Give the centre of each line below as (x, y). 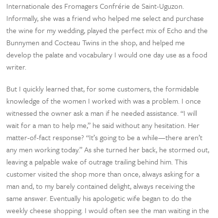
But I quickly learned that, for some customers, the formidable (103, 89)
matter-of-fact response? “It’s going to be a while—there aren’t (105, 137)
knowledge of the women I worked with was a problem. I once (104, 101)
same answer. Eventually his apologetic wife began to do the (99, 198)
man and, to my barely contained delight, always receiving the (101, 186)
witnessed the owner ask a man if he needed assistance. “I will (102, 113)
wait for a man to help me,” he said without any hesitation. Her (103, 125)
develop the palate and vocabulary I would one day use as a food (107, 54)
